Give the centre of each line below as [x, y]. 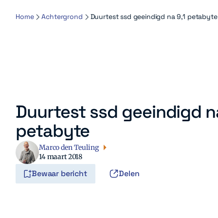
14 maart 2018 [61, 156]
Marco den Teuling [69, 147]
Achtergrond [62, 17]
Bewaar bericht [59, 173]
